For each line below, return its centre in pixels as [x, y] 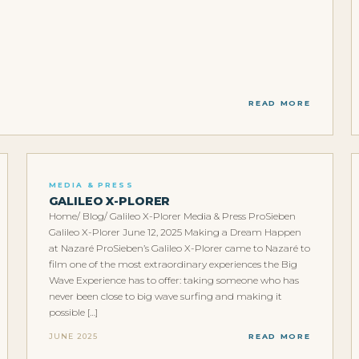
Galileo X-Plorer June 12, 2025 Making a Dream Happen [175, 232]
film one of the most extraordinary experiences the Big [173, 264]
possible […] [73, 313]
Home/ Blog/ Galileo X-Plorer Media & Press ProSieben [172, 216]
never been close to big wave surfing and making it [165, 296]
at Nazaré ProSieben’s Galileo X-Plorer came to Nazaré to [179, 248]
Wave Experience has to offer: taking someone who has [173, 280]
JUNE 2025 [73, 336]
